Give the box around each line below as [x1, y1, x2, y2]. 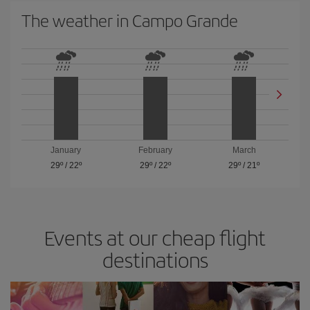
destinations [102, 244, 208, 274]
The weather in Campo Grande [21, 8, 238, 32]
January [51, 145, 82, 155]
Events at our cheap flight [44, 222, 266, 252]
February [138, 145, 172, 155]
